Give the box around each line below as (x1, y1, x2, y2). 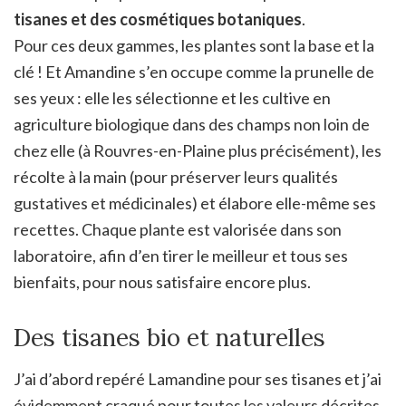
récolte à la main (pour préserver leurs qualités (14, 166, 338, 187)
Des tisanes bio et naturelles (14, 322, 325, 353)
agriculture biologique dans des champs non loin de (14, 113, 370, 134)
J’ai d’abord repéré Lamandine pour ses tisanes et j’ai (14, 368, 382, 389)
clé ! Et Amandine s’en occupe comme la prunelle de (14, 61, 374, 82)
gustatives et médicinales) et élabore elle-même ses (14, 192, 376, 213)
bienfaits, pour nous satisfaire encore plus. (14, 271, 311, 292)
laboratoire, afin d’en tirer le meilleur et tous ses (14, 245, 348, 266)
